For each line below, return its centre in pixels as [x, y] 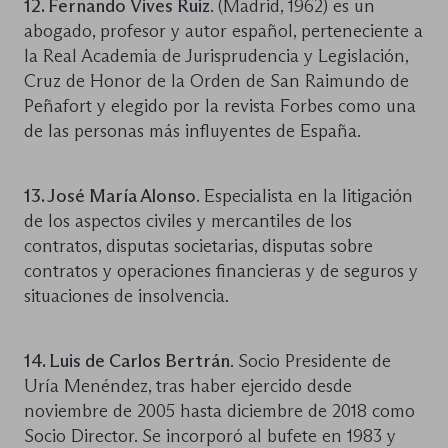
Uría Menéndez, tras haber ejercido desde [188, 385]
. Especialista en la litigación [304, 195]
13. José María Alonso [110, 195]
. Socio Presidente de [310, 360]
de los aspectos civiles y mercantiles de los [188, 220]
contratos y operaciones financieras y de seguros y [221, 270]
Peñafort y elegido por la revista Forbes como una [220, 105]
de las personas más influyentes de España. [192, 130]
